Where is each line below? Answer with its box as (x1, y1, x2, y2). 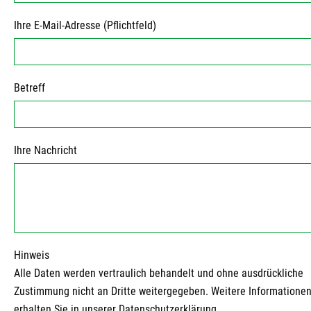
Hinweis (14, 249, 49, 262)
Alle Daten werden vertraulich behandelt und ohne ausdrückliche (14, 267, 303, 280)
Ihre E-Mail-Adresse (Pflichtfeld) (14, 19, 156, 32)
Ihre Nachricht (14, 144, 77, 157)
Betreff (14, 81, 45, 94)
